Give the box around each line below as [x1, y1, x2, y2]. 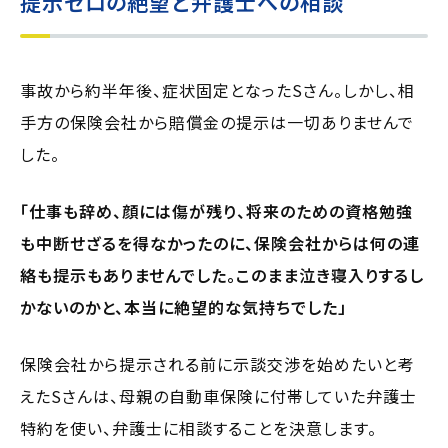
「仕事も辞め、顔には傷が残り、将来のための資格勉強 [20, 198, 413, 223]
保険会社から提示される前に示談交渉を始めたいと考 [20, 351, 415, 376]
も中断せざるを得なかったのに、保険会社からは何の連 [20, 230, 420, 255]
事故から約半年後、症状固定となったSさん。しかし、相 [20, 77, 415, 102]
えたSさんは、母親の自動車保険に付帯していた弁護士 [20, 383, 417, 408]
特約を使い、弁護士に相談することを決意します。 [20, 415, 377, 440]
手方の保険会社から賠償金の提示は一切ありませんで [20, 109, 414, 134]
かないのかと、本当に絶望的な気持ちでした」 [20, 294, 347, 319]
